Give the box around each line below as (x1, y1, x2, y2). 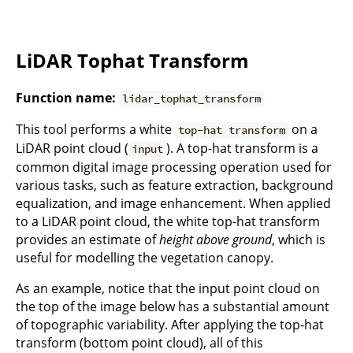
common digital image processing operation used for (16, 158, 332, 176)
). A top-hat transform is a (166, 139, 319, 158)
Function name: (16, 89, 116, 107)
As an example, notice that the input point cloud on (16, 280, 320, 298)
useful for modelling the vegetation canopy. (16, 249, 273, 267)
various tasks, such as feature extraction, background (16, 176, 333, 195)
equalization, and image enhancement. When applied (16, 195, 331, 213)
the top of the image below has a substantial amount (16, 298, 329, 316)
